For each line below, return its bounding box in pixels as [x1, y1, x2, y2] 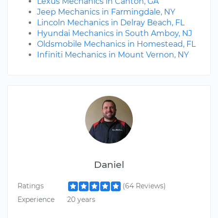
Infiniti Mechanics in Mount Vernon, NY [37, 50, 189, 60]
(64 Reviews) [122, 182, 166, 191]
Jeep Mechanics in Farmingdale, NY [37, 7, 175, 17]
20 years [67, 195, 95, 204]
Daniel [94, 159, 124, 171]
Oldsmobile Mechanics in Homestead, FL [37, 39, 196, 49]
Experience [18, 195, 54, 204]
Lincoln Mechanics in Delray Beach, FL [37, 18, 184, 28]
